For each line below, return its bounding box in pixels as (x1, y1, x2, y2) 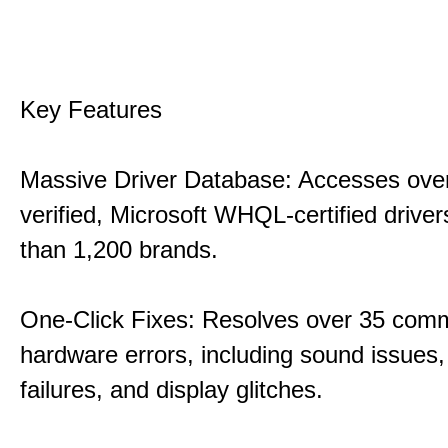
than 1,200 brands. (20, 236, 218, 263)
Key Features (20, 96, 162, 123)
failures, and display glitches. (20, 376, 323, 403)
